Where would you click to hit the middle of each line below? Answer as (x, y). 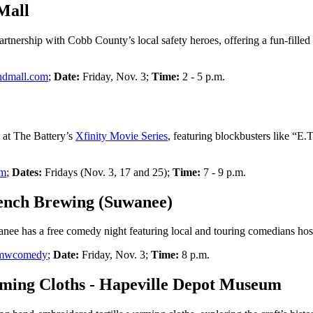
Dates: (28, 172)
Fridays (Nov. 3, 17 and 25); (109, 172)
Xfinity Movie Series (122, 136)
